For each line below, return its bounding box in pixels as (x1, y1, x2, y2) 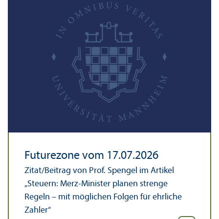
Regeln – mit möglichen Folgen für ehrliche (24, 192, 182, 202)
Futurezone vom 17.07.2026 (24, 150, 158, 162)
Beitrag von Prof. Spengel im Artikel (44, 166, 174, 175)
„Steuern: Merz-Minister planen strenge (24, 179, 168, 189)
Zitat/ (24, 166, 44, 175)
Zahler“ (24, 205, 51, 215)
